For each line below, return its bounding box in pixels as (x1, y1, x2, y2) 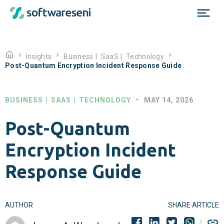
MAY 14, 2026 (144, 96, 193, 104)
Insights (26, 52, 52, 60)
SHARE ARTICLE (168, 201, 219, 209)
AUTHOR (5, 201, 33, 209)
